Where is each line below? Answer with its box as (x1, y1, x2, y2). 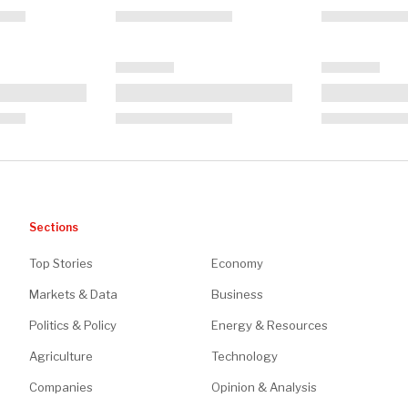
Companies (29, 379, 93, 394)
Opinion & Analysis (211, 379, 317, 394)
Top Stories (29, 255, 93, 270)
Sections (29, 219, 78, 234)
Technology (211, 348, 278, 363)
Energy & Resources (211, 317, 328, 332)
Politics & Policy (29, 317, 117, 332)
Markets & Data (29, 286, 117, 301)
